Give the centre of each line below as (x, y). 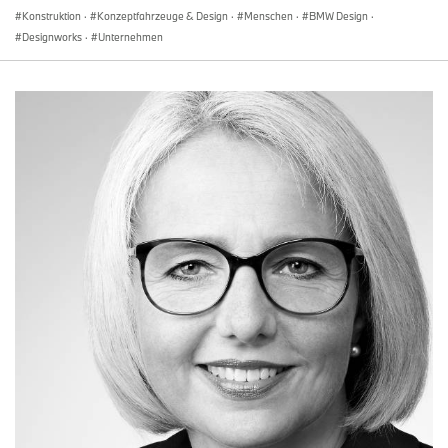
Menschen (268, 15)
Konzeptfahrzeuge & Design (162, 15)
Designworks (52, 36)
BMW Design (338, 15)
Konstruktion (51, 15)
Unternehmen (130, 36)
